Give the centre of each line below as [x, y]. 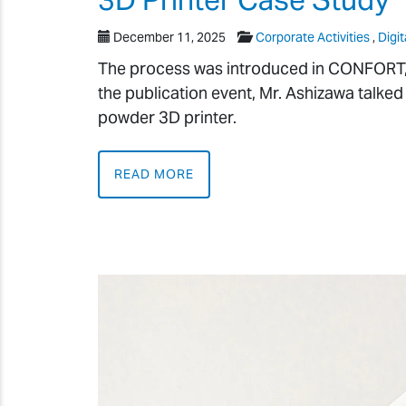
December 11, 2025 [169, 37]
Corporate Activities [313, 37]
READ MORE [155, 174]
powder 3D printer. [167, 117]
